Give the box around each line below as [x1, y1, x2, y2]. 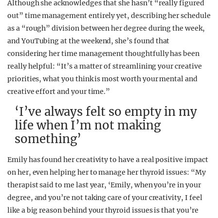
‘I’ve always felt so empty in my [15, 104, 198, 119]
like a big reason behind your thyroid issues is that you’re [7, 206, 199, 215]
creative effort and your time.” [7, 87, 112, 96]
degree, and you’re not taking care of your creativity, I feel [7, 193, 202, 202]
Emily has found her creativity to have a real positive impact [7, 155, 208, 164]
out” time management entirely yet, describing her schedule [7, 11, 211, 20]
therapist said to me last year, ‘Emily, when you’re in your [7, 181, 201, 189]
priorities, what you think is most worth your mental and [7, 74, 198, 83]
